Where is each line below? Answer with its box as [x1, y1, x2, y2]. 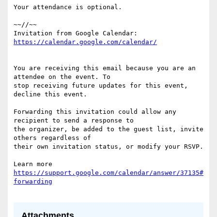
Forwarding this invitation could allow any [14, 108, 176, 116]
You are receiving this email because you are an [14, 64, 196, 72]
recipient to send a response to [14, 117, 141, 124]
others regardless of [14, 134, 99, 142]
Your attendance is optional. [14, 3, 122, 11]
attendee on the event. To [14, 73, 118, 81]
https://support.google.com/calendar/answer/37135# [14, 169, 203, 177]
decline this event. [14, 91, 87, 98]
